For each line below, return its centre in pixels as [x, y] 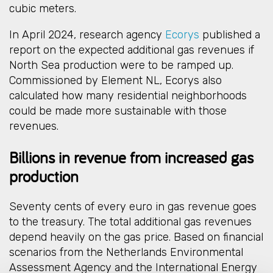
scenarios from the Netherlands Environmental [126, 252]
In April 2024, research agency [87, 35]
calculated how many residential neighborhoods [128, 96]
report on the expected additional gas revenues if [132, 50]
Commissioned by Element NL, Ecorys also [115, 81]
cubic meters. [43, 9]
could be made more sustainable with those [118, 111]
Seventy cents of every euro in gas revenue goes [133, 206]
